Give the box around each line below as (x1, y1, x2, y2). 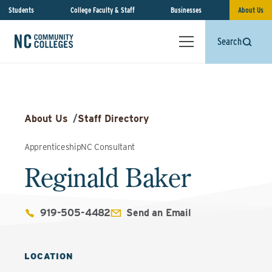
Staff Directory (78, 113, 149, 124)
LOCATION (24, 251, 73, 261)
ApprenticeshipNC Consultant (24, 142, 135, 152)
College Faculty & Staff (70, 5, 135, 15)
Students (8, 5, 34, 15)
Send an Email (126, 207, 192, 219)
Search (217, 36, 242, 47)
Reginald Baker (24, 161, 191, 194)
